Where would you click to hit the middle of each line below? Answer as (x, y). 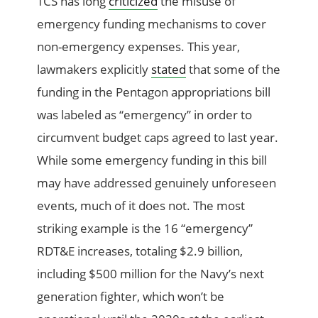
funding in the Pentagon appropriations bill (154, 92)
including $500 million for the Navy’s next (151, 273)
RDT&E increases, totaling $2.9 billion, (140, 251)
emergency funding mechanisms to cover (152, 23)
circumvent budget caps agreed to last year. (158, 137)
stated (169, 69)
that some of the (234, 69)
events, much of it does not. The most (141, 205)
